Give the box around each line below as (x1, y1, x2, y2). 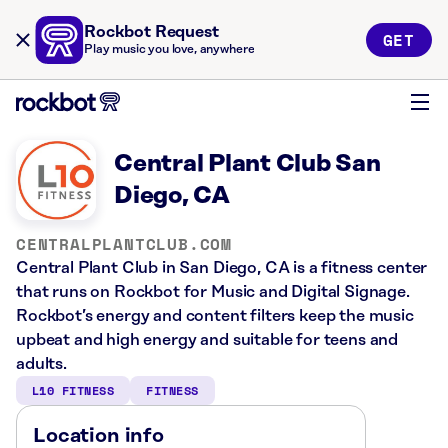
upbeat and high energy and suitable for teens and (16, 331, 399, 350)
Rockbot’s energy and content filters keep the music (16, 307, 414, 326)
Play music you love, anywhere (84, 43, 255, 56)
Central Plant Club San (114, 151, 381, 178)
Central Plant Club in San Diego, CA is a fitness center (16, 259, 428, 278)
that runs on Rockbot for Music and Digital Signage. (16, 283, 410, 302)
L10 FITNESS (32, 382, 115, 400)
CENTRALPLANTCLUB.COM (16, 232, 232, 257)
